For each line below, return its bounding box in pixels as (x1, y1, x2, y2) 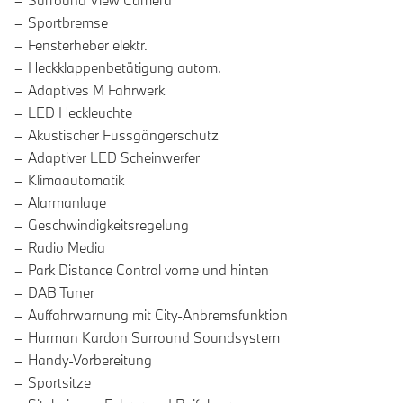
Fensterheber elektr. (28, 36, 148, 55)
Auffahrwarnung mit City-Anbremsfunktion (28, 306, 288, 325)
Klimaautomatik (28, 171, 124, 190)
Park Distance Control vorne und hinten (28, 261, 269, 280)
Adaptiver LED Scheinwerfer (28, 148, 200, 167)
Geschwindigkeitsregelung (28, 216, 189, 235)
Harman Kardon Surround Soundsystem (28, 328, 280, 347)
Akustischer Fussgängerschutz (28, 126, 219, 145)
